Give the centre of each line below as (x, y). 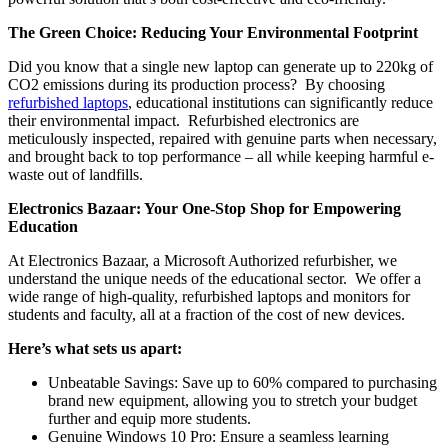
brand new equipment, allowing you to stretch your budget (232, 401)
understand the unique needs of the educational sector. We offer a (214, 279)
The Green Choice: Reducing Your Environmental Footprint (213, 33)
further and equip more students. (149, 419)
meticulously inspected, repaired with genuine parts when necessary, (222, 139)
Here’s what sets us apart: (95, 349)
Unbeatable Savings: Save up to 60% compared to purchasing (242, 383)
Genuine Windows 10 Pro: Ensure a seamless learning (218, 437)
